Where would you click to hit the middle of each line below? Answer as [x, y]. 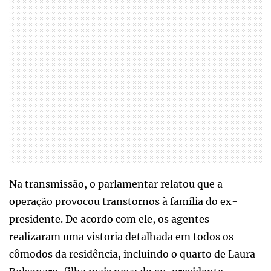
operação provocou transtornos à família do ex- [123, 201]
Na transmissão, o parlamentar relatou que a [116, 184]
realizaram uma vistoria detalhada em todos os [121, 236]
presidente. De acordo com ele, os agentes [109, 219]
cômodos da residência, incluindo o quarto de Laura [132, 254]
